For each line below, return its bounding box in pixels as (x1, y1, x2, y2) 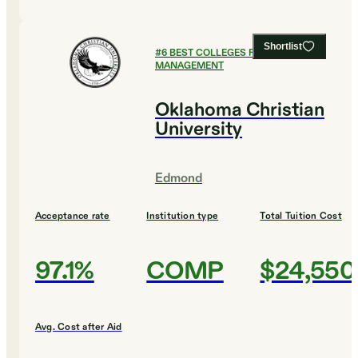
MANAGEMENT (155, 59, 224, 73)
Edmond (155, 170, 202, 188)
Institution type (146, 209, 219, 223)
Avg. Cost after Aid (35, 320, 122, 334)
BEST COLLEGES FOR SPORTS (169, 46, 308, 60)
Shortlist (264, 41, 302, 53)
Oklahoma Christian (155, 97, 324, 124)
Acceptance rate (35, 209, 110, 223)
